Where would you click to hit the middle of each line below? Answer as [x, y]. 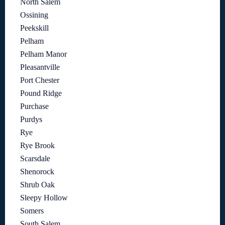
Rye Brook [37, 146]
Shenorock [37, 172]
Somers [32, 211]
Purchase [34, 106]
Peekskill [34, 28]
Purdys [31, 120]
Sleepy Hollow [44, 198]
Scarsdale [35, 159]
